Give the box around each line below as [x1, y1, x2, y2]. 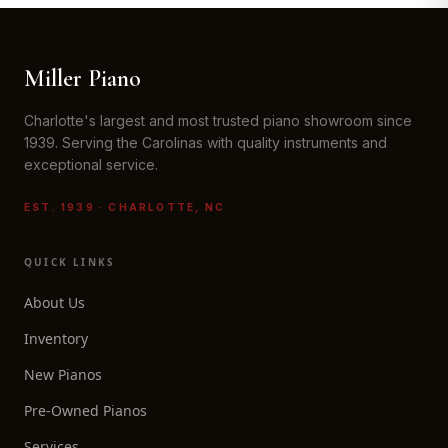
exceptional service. [24, 156, 158, 173]
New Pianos [24, 365, 102, 384]
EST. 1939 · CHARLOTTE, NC [24, 201, 226, 213]
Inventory [24, 329, 88, 348]
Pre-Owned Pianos [24, 401, 147, 420]
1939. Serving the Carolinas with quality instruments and [24, 134, 387, 151]
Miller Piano [24, 64, 141, 93]
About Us [24, 293, 85, 312]
